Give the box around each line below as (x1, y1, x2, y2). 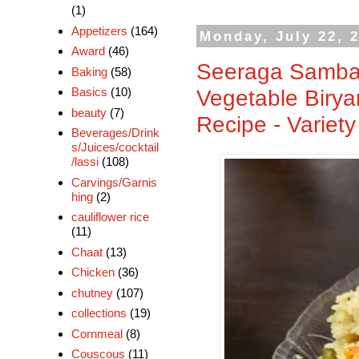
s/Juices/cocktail (71, 140, 159, 155)
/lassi (71, 155, 99, 169)
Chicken (71, 265, 115, 280)
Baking (71, 64, 107, 79)
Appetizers (71, 23, 127, 38)
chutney (71, 285, 113, 300)
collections (71, 306, 127, 321)
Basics (71, 85, 107, 99)
